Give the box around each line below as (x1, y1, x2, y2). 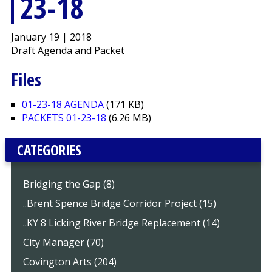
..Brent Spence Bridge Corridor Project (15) (22, 197, 216, 211)
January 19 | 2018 (10, 30, 92, 44)
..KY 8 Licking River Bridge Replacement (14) (22, 216, 220, 230)
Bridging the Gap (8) (22, 177, 115, 191)
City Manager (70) (22, 236, 104, 250)
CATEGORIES (16, 140, 81, 160)
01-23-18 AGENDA (21, 98, 104, 112)
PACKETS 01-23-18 (21, 111, 106, 125)
